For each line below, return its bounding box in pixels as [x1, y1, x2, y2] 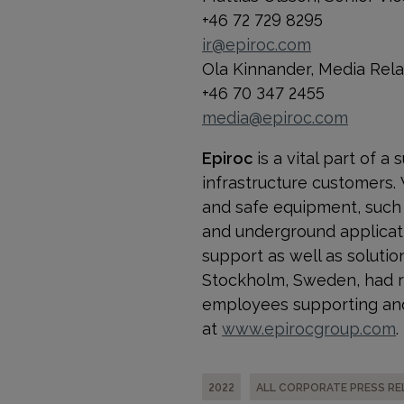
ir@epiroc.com [202, 32, 311, 55]
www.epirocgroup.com [222, 316, 396, 339]
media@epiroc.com [202, 105, 348, 128]
